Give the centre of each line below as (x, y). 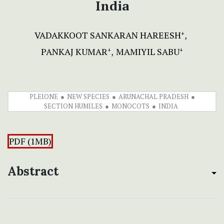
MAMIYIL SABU (148, 52)
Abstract (33, 171)
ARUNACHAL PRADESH (153, 97)
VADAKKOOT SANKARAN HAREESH (108, 35)
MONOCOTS (130, 106)
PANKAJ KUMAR (74, 52)
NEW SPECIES (88, 97)
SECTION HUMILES (73, 106)
